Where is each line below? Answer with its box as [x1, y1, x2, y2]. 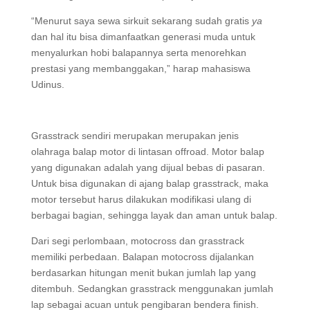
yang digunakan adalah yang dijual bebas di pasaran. [30, 162, 265, 173]
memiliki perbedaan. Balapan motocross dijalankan [30, 251, 254, 262]
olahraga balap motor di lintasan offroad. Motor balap [30, 146, 264, 157]
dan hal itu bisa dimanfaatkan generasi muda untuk [30, 31, 255, 42]
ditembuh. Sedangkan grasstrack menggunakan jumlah [30, 283, 273, 294]
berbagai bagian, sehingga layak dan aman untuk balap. [30, 210, 277, 221]
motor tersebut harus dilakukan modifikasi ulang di [30, 194, 251, 205]
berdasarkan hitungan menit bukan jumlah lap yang [30, 267, 256, 278]
